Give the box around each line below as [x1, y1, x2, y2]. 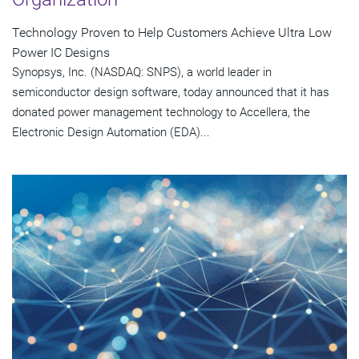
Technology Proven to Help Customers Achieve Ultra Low [12, 24, 332, 40]
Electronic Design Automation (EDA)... [12, 124, 210, 139]
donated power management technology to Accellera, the [12, 104, 310, 119]
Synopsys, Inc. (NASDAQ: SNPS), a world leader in [12, 64, 272, 79]
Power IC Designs [12, 44, 110, 60]
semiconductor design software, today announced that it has [12, 84, 329, 99]
